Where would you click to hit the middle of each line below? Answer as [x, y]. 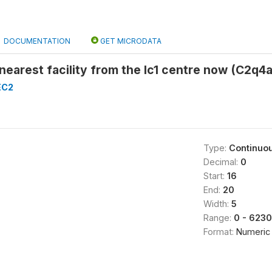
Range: [218, 218]
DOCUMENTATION [37, 41]
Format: [219, 232]
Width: [217, 204]
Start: [215, 176]
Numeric [253, 232]
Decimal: [222, 162]
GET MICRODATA [130, 41]
